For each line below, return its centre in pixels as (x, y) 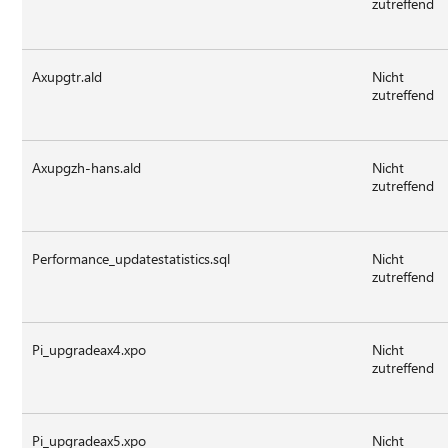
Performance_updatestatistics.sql (131, 258)
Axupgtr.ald (67, 76)
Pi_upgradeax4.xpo (89, 349)
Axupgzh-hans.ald (87, 167)
